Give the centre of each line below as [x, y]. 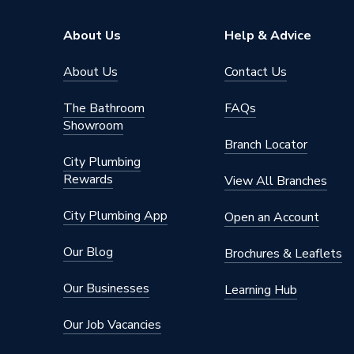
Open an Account [272, 217]
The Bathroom [104, 108]
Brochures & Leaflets [283, 254]
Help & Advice [268, 36]
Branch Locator [266, 145]
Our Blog [88, 252]
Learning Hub [261, 290]
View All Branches [276, 181]
